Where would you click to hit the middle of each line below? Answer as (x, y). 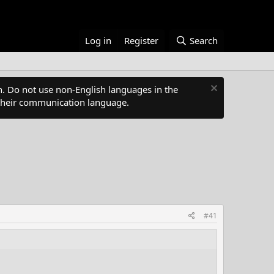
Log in (98, 40)
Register (142, 40)
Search (204, 40)
